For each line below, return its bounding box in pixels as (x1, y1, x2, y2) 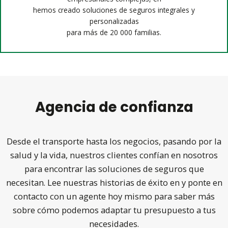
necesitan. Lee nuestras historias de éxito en (6, 177, 180, 189)
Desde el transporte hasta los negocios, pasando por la (7, 135, 221, 148)
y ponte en (179, 177, 222, 189)
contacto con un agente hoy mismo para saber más (13, 190, 215, 203)
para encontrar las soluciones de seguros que (24, 163, 204, 175)
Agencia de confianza (35, 97, 193, 118)
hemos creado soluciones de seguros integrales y (33, 5, 195, 15)
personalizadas (89, 16, 139, 26)
